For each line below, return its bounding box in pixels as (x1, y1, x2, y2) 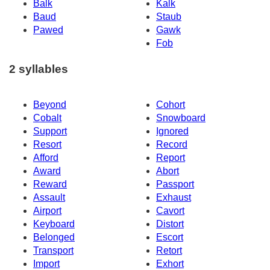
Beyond (33, 99, 66, 110)
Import (33, 258, 60, 269)
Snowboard (156, 112, 206, 123)
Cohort (156, 99, 185, 110)
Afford (33, 152, 58, 163)
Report (156, 152, 185, 163)
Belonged (33, 231, 75, 242)
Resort (33, 139, 61, 149)
